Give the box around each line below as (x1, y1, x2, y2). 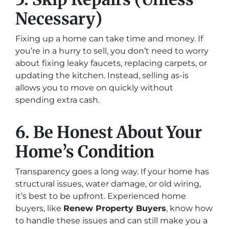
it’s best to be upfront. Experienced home (15, 191, 186, 201)
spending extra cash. (15, 95, 100, 105)
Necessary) (15, 9, 102, 29)
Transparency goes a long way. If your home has (15, 167, 209, 176)
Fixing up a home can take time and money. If (15, 34, 203, 43)
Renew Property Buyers (63, 203, 166, 213)
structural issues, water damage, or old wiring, (15, 179, 201, 189)
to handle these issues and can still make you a (15, 216, 208, 225)
